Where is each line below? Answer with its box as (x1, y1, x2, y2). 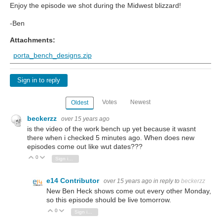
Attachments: (10, 36, 55, 44)
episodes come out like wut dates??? (27, 142, 143, 150)
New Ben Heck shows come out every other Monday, (46, 187, 211, 195)
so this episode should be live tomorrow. (46, 196, 171, 204)
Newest (130, 99, 150, 106)
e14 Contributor (46, 176, 101, 184)
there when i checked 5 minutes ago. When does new (27, 133, 194, 142)
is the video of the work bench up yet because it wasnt (27, 124, 196, 133)
